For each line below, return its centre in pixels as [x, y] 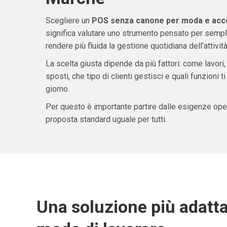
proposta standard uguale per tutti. [106, 120]
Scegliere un [68, 21]
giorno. [57, 89]
